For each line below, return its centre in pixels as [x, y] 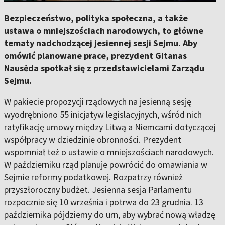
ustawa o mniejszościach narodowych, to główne [104, 30]
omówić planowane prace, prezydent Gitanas [95, 55]
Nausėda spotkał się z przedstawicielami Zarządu [104, 68]
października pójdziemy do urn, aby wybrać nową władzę [110, 215]
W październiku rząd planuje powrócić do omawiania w [106, 164]
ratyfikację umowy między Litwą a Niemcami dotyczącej [110, 127]
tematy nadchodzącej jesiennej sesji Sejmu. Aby [101, 43]
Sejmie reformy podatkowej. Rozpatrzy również [93, 177]
